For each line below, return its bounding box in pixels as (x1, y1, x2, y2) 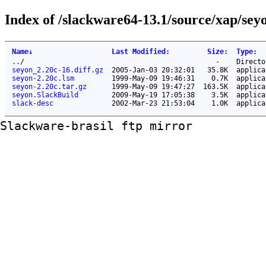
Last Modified (112, 47, 166, 56)
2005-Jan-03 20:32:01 (112, 65, 195, 74)
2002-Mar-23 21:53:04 (112, 99, 195, 107)
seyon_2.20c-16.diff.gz (12, 65, 103, 74)
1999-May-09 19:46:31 (112, 74, 195, 83)
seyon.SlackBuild (12, 90, 78, 99)
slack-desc (12, 99, 53, 107)
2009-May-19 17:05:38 (112, 90, 195, 99)
